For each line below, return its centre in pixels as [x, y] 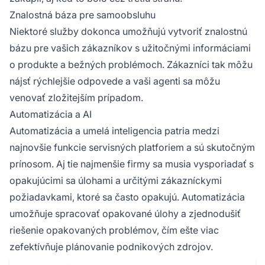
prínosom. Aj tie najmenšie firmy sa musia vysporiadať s [132, 164]
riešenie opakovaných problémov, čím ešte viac [114, 230]
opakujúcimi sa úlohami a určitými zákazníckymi [116, 181]
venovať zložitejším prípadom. [76, 98]
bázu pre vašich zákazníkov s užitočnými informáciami [130, 48]
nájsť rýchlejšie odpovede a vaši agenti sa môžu [115, 81]
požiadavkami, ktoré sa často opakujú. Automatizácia [127, 197]
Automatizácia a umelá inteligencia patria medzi [114, 131]
